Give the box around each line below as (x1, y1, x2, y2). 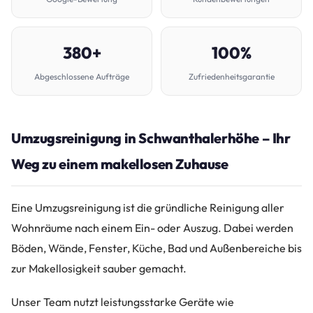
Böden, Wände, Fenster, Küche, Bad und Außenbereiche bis (11, 241, 302, 255)
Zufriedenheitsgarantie (188, 71, 275, 82)
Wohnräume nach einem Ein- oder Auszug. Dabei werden (11, 221, 293, 235)
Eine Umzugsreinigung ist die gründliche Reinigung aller (11, 201, 284, 214)
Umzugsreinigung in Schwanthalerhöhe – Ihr (11, 129, 291, 147)
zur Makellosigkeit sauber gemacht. (11, 261, 187, 275)
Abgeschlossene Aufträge (34, 71, 129, 82)
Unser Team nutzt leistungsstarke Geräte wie (11, 295, 234, 310)
